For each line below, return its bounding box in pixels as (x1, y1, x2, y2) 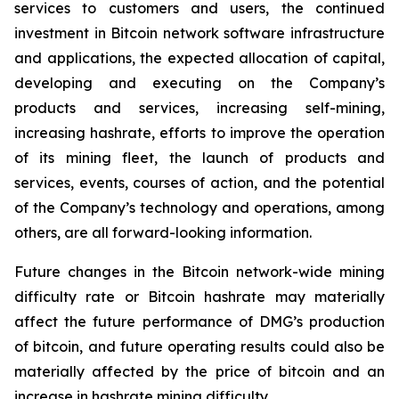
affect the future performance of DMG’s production (14, 313, 385, 330)
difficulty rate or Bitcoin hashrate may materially (14, 288, 385, 305)
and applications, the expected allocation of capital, (14, 49, 385, 67)
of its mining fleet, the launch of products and (14, 149, 385, 167)
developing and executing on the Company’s (14, 74, 385, 92)
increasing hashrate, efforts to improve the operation (14, 124, 385, 142)
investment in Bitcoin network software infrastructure (14, 24, 385, 42)
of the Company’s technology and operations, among (14, 199, 385, 216)
